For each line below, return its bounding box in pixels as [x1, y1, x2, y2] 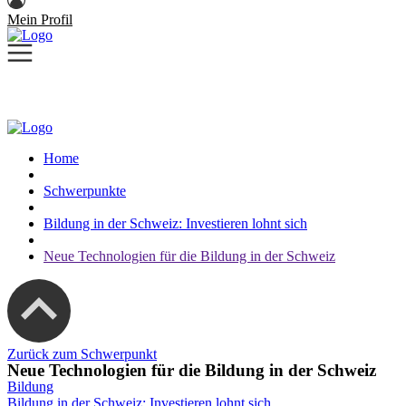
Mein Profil [7, 12, 72, 27]
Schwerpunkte [43, 183, 126, 198]
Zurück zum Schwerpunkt [7, 346, 157, 362]
